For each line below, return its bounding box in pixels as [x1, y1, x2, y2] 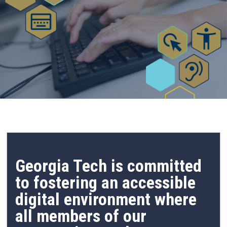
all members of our [15, 206, 146, 226]
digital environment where [15, 189, 197, 209]
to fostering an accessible [15, 172, 196, 193]
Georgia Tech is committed [15, 156, 202, 176]
